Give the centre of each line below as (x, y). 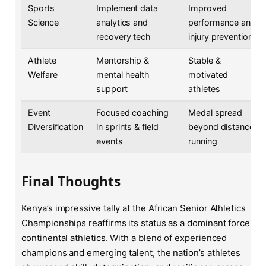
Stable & (205, 61)
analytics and (122, 23)
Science (43, 23)
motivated (208, 75)
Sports (41, 8)
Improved (208, 8)
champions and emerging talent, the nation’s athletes (131, 253)
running (203, 141)
